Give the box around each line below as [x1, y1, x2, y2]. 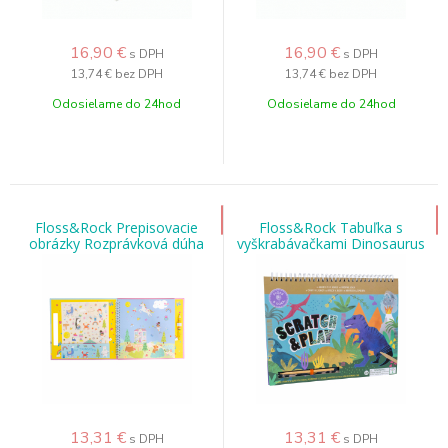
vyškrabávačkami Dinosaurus [237, 234, 425, 253]
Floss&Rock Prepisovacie [35, 218, 198, 237]
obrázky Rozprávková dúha [29, 234, 204, 253]
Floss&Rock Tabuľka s [259, 218, 403, 237]
